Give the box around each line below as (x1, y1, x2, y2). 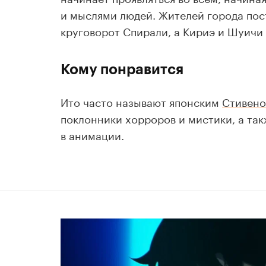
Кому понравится (61, 60, 184, 78)
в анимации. (61, 125, 125, 142)
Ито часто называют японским (61, 92, 223, 109)
